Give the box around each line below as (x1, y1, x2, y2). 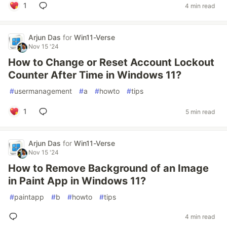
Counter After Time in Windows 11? (8, 69, 181, 81)
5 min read (185, 107, 215, 116)
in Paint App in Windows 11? (8, 175, 146, 187)
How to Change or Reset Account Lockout (8, 56, 214, 68)
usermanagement (14, 87, 72, 95)
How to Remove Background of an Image (8, 162, 209, 174)
